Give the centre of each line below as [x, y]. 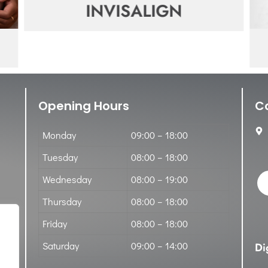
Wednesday [67, 179]
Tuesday [60, 157]
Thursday [62, 201]
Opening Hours [83, 106]
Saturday [60, 245]
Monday [59, 135]
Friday [54, 223]
